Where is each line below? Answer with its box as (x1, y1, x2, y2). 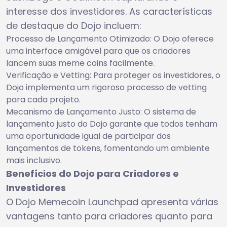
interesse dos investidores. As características (6, 5, 212, 18)
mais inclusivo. (6, 154, 62, 166)
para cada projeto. (6, 93, 81, 105)
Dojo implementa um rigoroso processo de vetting (6, 81, 207, 93)
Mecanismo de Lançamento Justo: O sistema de (6, 105, 196, 118)
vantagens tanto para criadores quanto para (6, 209, 212, 222)
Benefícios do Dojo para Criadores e (6, 167, 179, 180)
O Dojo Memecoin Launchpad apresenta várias (6, 195, 218, 208)
